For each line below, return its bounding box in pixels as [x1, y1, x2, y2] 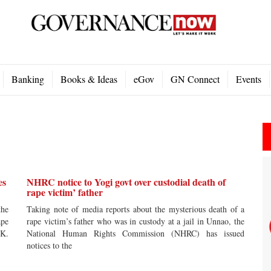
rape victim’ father [27, 185, 103, 199]
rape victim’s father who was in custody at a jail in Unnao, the [27, 215, 244, 227]
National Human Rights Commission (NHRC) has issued [27, 227, 244, 239]
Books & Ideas [60, 73, 117, 85]
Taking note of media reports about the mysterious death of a [27, 203, 244, 215]
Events [236, 73, 261, 85]
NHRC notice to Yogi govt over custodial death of [27, 175, 226, 189]
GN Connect [171, 73, 220, 85]
